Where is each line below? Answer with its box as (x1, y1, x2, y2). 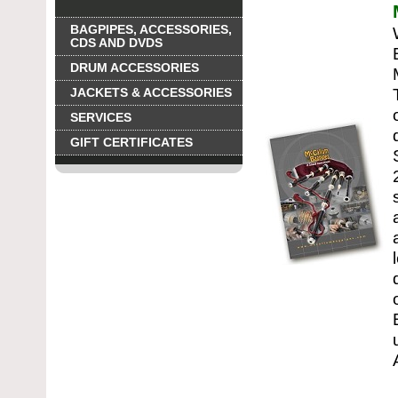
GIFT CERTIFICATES (70, 136, 193, 149)
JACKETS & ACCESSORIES (70, 86, 232, 99)
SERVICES (70, 111, 131, 124)
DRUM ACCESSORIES (70, 61, 199, 75)
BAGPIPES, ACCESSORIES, (70, 23, 232, 36)
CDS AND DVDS (70, 36, 163, 50)
